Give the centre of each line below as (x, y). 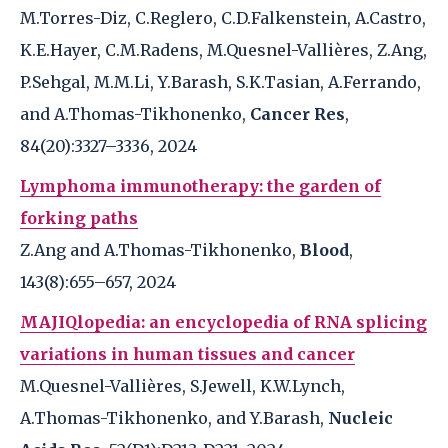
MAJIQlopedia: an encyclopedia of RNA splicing (223, 322)
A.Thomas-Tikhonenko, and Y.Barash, (172, 418)
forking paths (79, 218)
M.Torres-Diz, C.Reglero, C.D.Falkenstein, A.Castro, (223, 18)
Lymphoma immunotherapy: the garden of (200, 186)
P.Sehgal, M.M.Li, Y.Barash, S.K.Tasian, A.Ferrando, (220, 82)
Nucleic (358, 418)
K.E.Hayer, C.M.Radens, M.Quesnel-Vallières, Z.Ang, (223, 50)
